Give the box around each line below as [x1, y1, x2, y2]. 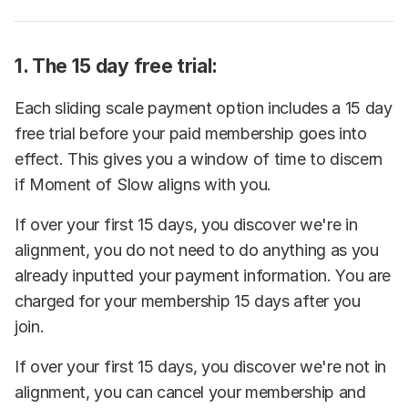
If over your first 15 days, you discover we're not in [15, 356, 387, 376]
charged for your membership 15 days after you [15, 291, 361, 311]
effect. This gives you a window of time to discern [15, 148, 382, 168]
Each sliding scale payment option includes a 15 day [15, 97, 393, 117]
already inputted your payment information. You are [15, 265, 391, 285]
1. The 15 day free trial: [15, 54, 218, 77]
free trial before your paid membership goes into [15, 123, 367, 143]
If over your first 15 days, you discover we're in [15, 214, 358, 234]
